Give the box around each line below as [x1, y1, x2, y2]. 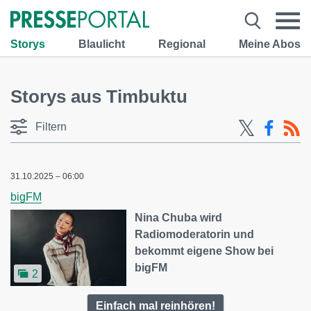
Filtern [35, 121, 67, 133]
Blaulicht [78, 37, 125, 50]
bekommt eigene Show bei [135, 245, 274, 257]
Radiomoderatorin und [135, 228, 255, 240]
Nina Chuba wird [135, 212, 223, 224]
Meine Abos [239, 37, 301, 50]
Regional [158, 37, 205, 50]
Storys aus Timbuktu [10, 86, 187, 107]
